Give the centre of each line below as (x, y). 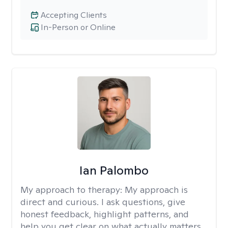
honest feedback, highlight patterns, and (105, 214)
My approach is (156, 190)
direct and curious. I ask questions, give (103, 202)
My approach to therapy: (73, 190)
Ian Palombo (114, 170)
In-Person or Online (78, 27)
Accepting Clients (74, 15)
